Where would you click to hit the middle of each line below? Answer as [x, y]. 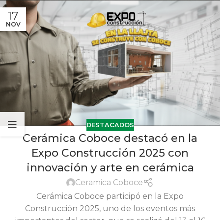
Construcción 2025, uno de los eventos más [110, 208]
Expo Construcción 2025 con [110, 153]
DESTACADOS [110, 125]
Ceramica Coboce [109, 183]
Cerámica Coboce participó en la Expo [110, 196]
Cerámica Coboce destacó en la [110, 138]
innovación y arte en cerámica [110, 168]
